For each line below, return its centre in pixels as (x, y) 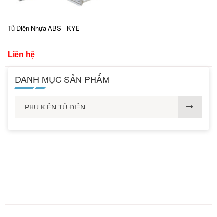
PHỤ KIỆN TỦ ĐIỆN (55, 107)
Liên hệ (21, 54)
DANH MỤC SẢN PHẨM (62, 79)
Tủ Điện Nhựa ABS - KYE (44, 28)
